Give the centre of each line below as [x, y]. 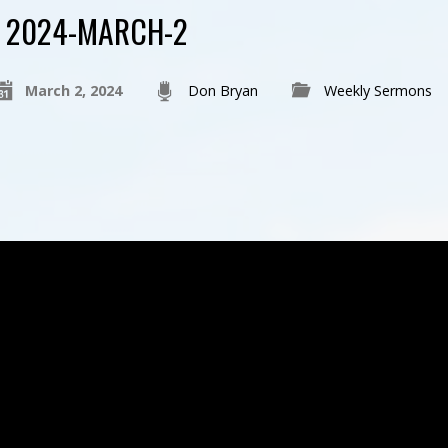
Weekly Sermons [377, 90]
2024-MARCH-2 [96, 30]
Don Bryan [222, 90]
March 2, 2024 [73, 90]
